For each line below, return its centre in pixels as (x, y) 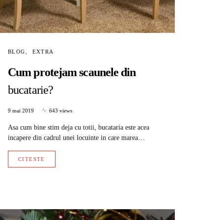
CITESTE (32, 159)
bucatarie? (30, 90)
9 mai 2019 (21, 110)
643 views (61, 110)
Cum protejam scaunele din (72, 72)
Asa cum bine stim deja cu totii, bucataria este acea (79, 127)
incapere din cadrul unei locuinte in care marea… (76, 137)
